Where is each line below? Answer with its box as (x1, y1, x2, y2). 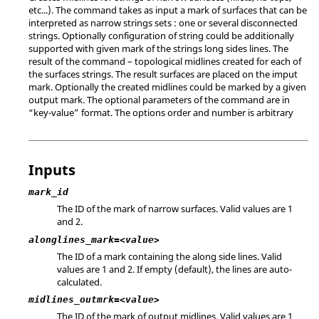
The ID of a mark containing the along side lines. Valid (57, 249, 282, 263)
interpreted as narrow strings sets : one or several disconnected (28, 16, 298, 29)
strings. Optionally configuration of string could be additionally (28, 29, 294, 42)
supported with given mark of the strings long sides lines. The (28, 42, 288, 55)
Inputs (28, 160, 75, 179)
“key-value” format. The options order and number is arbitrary (28, 106, 293, 119)
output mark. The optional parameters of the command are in (28, 93, 290, 106)
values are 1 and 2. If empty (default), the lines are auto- (57, 262, 292, 276)
